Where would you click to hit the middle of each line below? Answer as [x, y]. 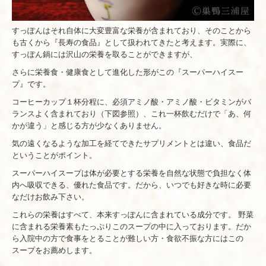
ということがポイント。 [54, 155]
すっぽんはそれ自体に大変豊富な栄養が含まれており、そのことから [132, 30]
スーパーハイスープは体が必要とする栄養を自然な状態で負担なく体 [132, 173]
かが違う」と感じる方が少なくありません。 [89, 125]
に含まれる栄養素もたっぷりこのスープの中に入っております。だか [132, 226]
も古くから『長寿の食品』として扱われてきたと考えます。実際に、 [132, 42]
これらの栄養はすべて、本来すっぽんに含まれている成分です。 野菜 [133, 214]
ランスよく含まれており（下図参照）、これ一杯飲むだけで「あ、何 [132, 113]
